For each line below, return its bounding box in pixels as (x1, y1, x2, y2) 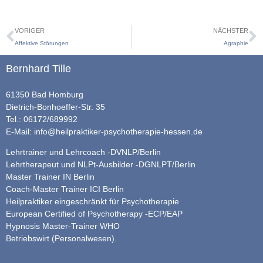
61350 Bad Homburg (6, 89, 83, 99)
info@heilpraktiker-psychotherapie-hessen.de (34, 126, 203, 136)
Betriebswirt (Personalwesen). (6, 234, 117, 244)
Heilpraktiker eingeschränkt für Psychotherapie (6, 197, 179, 207)
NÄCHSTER (213, 26, 248, 34)
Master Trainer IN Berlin (6, 172, 95, 182)
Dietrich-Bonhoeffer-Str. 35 (6, 102, 105, 112)
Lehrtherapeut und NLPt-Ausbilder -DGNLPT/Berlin (6, 160, 195, 170)
